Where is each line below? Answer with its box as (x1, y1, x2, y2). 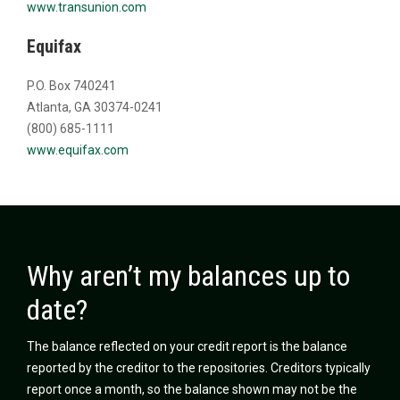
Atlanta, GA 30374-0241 (27, 100, 162, 114)
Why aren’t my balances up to (27, 259, 350, 293)
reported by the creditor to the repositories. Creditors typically (27, 361, 371, 375)
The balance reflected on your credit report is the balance (27, 339, 347, 354)
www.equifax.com (27, 143, 129, 157)
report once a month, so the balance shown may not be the (27, 382, 357, 396)
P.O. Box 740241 (27, 79, 116, 93)
